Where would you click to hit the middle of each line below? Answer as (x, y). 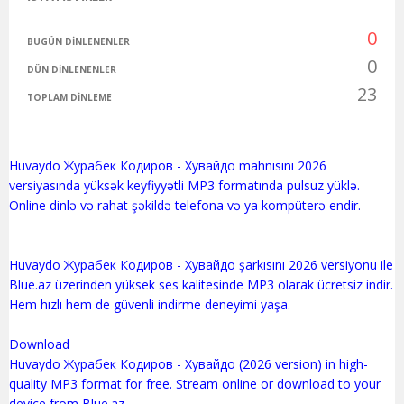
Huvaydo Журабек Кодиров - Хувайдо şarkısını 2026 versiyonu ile (201, 264)
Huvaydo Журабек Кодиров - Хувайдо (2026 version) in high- (188, 363)
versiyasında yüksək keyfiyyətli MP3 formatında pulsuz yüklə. (184, 185)
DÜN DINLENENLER (72, 69)
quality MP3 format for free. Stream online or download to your (195, 383)
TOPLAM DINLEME (69, 97)
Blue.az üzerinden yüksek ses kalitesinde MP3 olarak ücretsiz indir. (201, 284)
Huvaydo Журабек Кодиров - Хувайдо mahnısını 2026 (168, 165)
